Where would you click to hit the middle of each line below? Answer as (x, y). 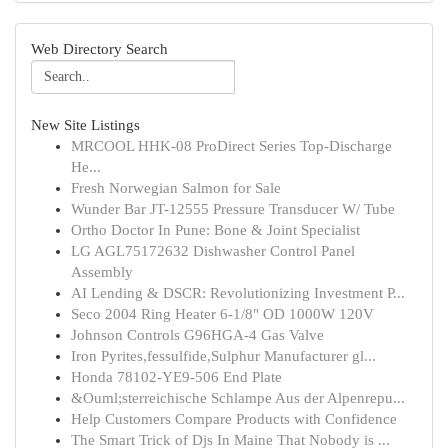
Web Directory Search (99, 49)
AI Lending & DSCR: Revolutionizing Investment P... (238, 293)
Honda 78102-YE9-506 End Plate (176, 377)
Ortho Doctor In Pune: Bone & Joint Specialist (215, 230)
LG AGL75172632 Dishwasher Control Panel (213, 251)
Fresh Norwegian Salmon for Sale (176, 188)
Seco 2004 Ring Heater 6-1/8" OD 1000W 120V (222, 314)
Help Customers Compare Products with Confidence (234, 419)
